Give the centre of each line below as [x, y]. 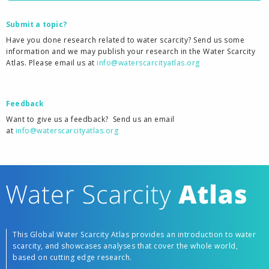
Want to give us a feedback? [57, 119]
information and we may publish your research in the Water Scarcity [131, 51]
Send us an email [144, 119]
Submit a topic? [36, 24]
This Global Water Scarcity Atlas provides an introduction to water [134, 234]
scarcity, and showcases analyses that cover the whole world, [125, 246]
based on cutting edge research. [72, 257]
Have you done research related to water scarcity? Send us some [125, 40]
